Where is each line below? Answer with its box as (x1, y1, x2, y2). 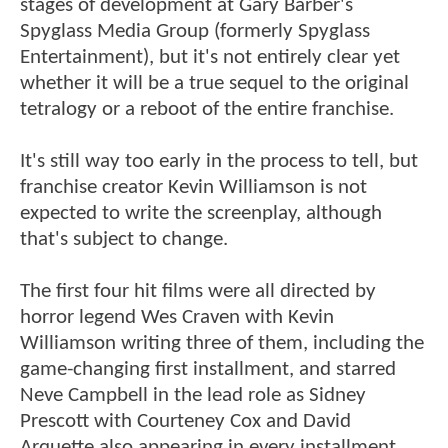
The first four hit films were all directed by (20, 280, 376, 302)
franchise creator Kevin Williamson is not (20, 176, 367, 198)
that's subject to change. (20, 228, 233, 250)
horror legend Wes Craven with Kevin (20, 306, 334, 328)
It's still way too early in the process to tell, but (20, 150, 418, 172)
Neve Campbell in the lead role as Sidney (20, 384, 366, 406)
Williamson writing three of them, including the (20, 332, 424, 354)
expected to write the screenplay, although (20, 202, 382, 224)
